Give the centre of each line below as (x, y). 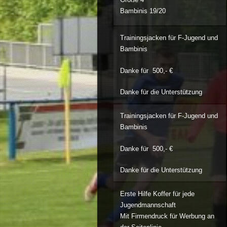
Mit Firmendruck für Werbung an (167, 216)
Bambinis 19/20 (143, 11)
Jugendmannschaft (148, 205)
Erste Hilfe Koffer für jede (157, 194)
